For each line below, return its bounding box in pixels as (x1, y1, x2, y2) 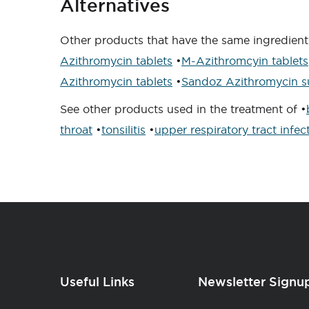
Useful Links (60, 275, 134, 288)
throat (60, 123, 92, 136)
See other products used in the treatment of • (60, 103, 306, 115)
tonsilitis (101, 123, 146, 136)
